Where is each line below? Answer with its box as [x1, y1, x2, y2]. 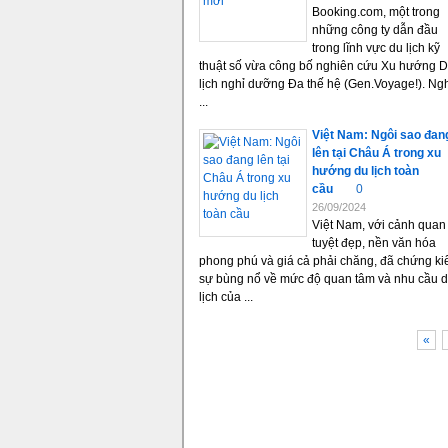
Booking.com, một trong [312, 5, 440, 19]
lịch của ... [199, 290, 253, 304]
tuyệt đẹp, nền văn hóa [312, 236, 436, 250]
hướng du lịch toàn [312, 164, 419, 178]
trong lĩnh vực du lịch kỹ [312, 41, 440, 55]
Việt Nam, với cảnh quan [312, 218, 446, 232]
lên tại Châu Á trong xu [312, 146, 441, 160]
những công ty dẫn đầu [312, 23, 438, 37]
